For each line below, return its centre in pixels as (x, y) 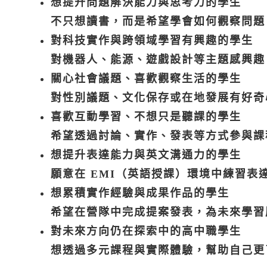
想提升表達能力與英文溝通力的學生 (146, 155)
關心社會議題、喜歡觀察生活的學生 (146, 79)
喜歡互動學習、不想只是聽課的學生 (146, 117)
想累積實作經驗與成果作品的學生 (140, 193)
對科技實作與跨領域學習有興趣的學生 (152, 41)
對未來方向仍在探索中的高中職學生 (146, 232)
